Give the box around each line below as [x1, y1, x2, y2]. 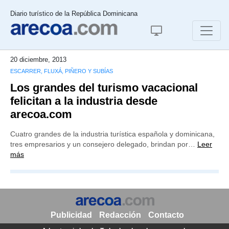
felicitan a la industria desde [10, 95, 157, 107]
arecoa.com [10, 108, 72, 121]
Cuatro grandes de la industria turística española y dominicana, [10, 130, 215, 138]
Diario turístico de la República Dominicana [10, 10, 138, 17]
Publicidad [50, 211, 92, 219]
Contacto [148, 211, 184, 219]
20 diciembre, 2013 [10, 56, 66, 63]
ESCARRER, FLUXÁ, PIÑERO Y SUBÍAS [10, 68, 113, 74]
